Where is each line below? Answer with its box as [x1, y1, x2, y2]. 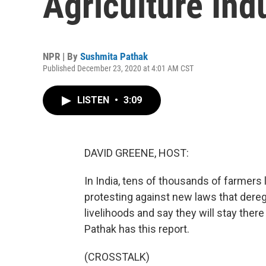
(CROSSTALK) [84, 251, 150, 263]
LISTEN [77, 94, 112, 106]
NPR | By [43, 50, 80, 62]
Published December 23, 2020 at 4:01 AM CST [43, 64, 194, 73]
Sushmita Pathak [80, 50, 148, 62]
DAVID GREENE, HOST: [84, 147, 189, 159]
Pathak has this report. [84, 223, 189, 235]
